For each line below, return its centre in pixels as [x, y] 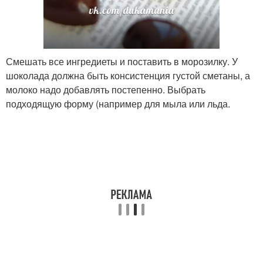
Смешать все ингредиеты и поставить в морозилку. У [122, 61]
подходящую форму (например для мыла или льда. [118, 103]
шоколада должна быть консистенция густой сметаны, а [128, 75]
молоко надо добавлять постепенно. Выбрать [106, 89]
